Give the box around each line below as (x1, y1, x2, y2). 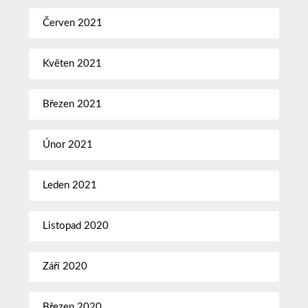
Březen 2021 (43, 98, 102, 109)
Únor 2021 (43, 139, 93, 150)
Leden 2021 (43, 179, 98, 190)
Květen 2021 (43, 58, 102, 69)
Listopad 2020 (43, 220, 109, 231)
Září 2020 (43, 261, 88, 272)
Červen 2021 (43, 17, 103, 28)
